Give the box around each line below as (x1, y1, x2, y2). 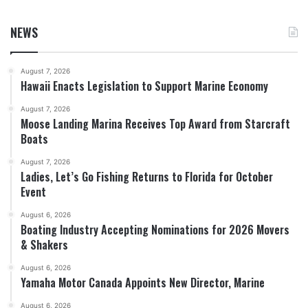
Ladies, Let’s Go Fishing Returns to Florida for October (21, 168, 273, 185)
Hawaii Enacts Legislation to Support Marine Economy (21, 77, 268, 94)
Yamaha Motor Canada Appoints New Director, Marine (21, 274, 265, 291)
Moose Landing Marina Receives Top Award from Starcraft (21, 115, 290, 132)
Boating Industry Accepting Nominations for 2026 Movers (21, 221, 289, 238)
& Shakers (21, 236, 68, 253)
